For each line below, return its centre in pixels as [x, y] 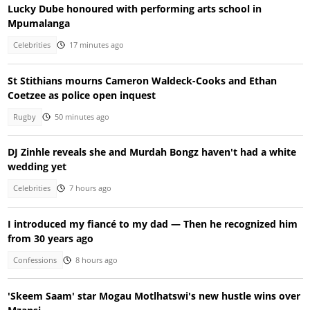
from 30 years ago [50, 238]
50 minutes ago [82, 117]
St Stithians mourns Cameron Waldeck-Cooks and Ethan [142, 80]
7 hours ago [90, 189]
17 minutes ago [96, 45]
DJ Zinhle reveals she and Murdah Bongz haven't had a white [152, 152]
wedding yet [37, 167]
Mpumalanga [38, 24]
